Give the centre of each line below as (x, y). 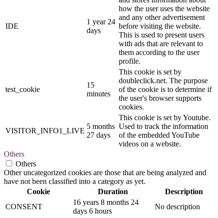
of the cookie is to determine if (165, 90)
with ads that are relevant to (161, 44)
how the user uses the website (164, 9)
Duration (113, 192)
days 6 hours (92, 211)
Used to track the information (163, 127)
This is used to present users (162, 35)
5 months (101, 127)
